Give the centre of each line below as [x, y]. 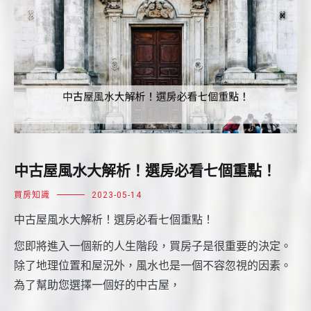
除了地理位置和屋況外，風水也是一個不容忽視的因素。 [153, 266]
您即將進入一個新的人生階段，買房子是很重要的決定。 [153, 246]
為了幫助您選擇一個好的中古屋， [97, 285]
